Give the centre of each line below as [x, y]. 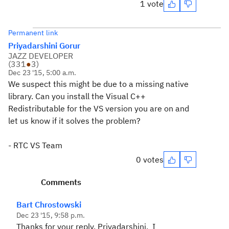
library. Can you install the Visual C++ [77, 96]
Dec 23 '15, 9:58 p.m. [51, 215]
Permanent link [33, 33]
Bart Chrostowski [49, 204]
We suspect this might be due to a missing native [98, 84]
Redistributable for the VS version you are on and [99, 108]
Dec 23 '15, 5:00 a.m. [42, 73]
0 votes [150, 159]
